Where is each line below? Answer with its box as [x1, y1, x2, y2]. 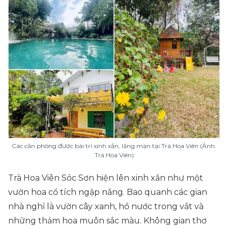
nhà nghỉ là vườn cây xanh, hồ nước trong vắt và [8, 202, 204, 211]
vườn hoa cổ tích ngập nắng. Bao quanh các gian [8, 187, 207, 197]
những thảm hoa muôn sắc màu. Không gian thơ [8, 216, 207, 225]
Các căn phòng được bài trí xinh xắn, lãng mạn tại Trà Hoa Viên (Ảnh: [12, 142, 216, 150]
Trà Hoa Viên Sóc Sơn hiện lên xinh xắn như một [8, 173, 203, 183]
